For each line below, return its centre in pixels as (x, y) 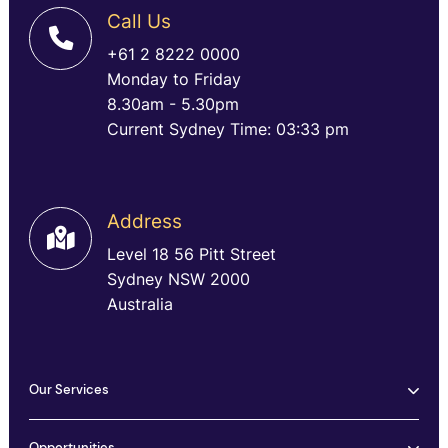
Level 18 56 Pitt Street (191, 254)
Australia (139, 304)
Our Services (69, 390)
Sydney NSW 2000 (178, 279)
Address (144, 221)
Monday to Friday (173, 79)
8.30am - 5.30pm (172, 104)
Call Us (138, 21)
